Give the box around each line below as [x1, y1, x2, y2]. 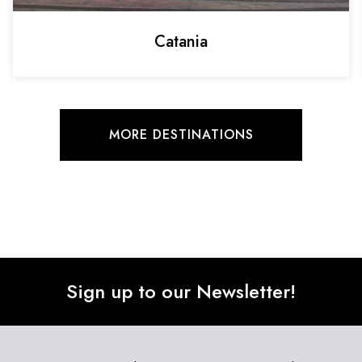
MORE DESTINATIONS [108, 124, 254, 144]
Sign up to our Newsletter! [66, 277, 296, 305]
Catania [154, 29, 208, 53]
